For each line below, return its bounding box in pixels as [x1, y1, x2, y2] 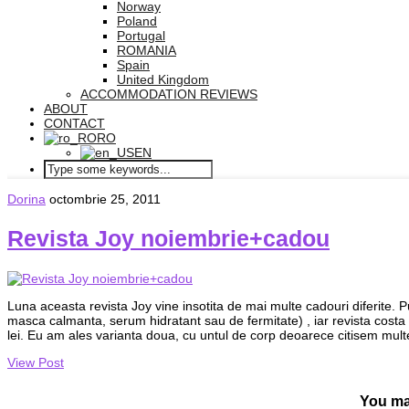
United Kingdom [117, 72, 209, 87]
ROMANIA [117, 43, 176, 58]
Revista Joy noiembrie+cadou [7, 225, 330, 251]
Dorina [7, 192, 46, 206]
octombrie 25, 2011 [49, 192, 161, 206]
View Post [7, 354, 64, 370]
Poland [117, 14, 157, 28]
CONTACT [44, 116, 105, 131]
